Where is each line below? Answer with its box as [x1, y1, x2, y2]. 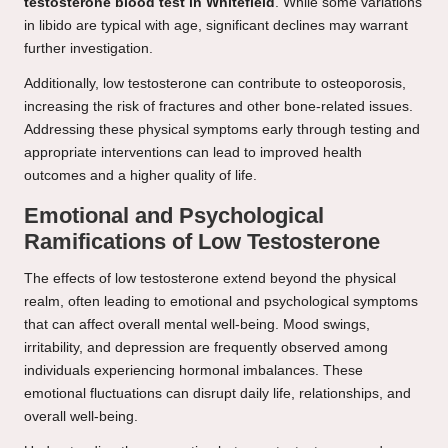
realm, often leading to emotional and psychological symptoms [24, 294, 418, 310]
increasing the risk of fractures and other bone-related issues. [24, 99, 413, 115]
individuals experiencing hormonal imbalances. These [24, 363, 363, 379]
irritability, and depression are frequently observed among [24, 340, 388, 356]
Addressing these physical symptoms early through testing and [24, 122, 420, 138]
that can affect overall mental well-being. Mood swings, [24, 317, 370, 333]
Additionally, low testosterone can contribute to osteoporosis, [24, 76, 406, 92]
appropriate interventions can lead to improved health [24, 145, 362, 161]
